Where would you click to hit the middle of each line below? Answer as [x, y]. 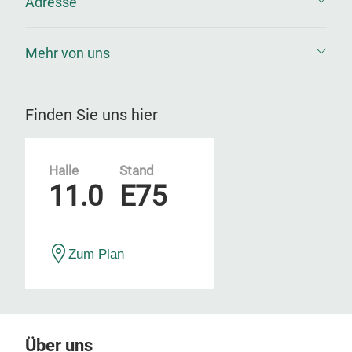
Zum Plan [96, 254]
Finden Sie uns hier [92, 115]
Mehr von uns [68, 53]
